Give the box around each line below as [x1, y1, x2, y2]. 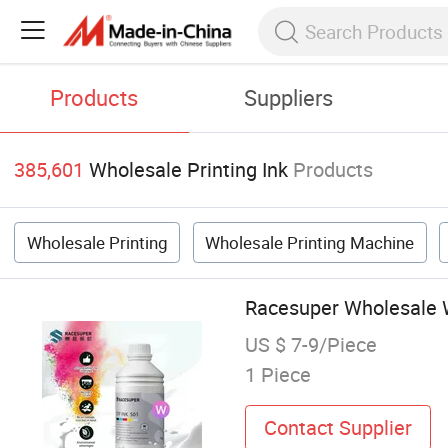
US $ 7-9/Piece [244, 331, 377, 359]
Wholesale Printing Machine [205, 231, 415, 255]
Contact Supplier [263, 413, 412, 441]
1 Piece [244, 361, 311, 389]
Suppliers [244, 83, 334, 113]
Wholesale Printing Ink [89, 156, 289, 184]
